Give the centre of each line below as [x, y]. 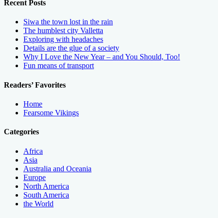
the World [38, 203]
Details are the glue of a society [71, 48]
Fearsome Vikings [51, 113]
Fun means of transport [59, 66]
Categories [21, 132]
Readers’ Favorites [35, 85]
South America [46, 195]
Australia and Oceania [57, 168]
